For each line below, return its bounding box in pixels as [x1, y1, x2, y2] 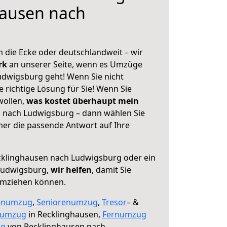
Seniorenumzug [36, 197, 98, 208]
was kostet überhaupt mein [26, 95, 139, 106]
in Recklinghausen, [26, 209, 102, 220]
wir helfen [51, 164, 92, 175]
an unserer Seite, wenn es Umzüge [9, 59, 142, 70]
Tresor [102, 197, 127, 208]
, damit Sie [92, 164, 131, 175]
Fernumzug [102, 209, 146, 220]
